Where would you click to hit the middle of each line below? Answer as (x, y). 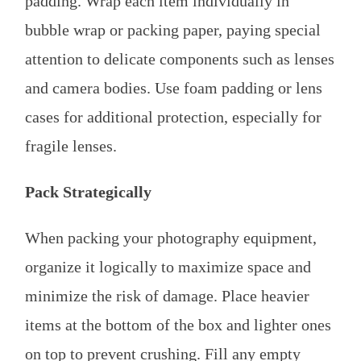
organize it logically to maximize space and (168, 267)
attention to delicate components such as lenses (180, 59)
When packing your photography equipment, (171, 238)
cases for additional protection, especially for (173, 117)
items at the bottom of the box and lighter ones (178, 325)
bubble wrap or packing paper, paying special (173, 30)
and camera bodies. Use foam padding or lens (174, 88)
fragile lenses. (71, 146)
